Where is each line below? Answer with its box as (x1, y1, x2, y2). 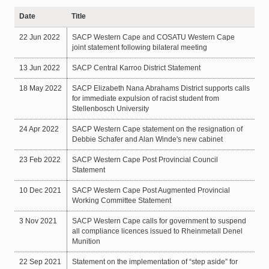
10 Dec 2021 (19, 186, 61, 195)
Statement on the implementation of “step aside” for (71, 258, 238, 266)
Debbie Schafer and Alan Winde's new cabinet (71, 135, 223, 144)
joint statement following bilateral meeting (71, 43, 207, 52)
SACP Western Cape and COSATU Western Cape (71, 33, 235, 41)
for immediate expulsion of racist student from (71, 94, 219, 103)
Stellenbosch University (71, 104, 149, 113)
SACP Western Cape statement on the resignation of (71, 125, 243, 133)
